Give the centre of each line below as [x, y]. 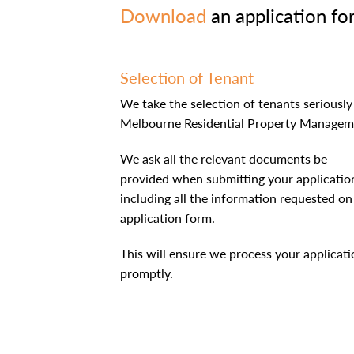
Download [163, 15]
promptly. [147, 273]
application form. [168, 218]
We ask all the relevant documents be [224, 158]
